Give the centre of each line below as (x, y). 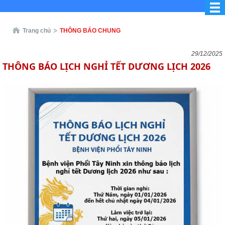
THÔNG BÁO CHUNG (90, 31)
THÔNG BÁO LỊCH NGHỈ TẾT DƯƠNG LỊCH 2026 (106, 66)
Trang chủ (37, 31)
